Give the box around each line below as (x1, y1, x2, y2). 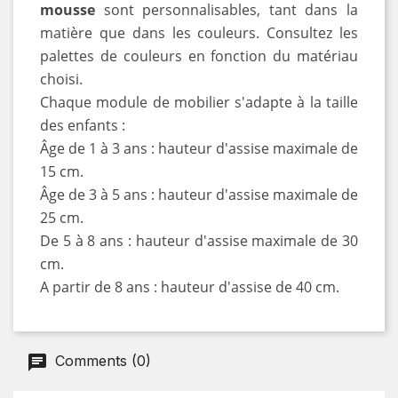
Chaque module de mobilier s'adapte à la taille (40, 92, 358, 112)
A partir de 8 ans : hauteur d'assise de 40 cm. (40, 276, 339, 297)
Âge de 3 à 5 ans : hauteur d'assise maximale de (40, 184, 358, 204)
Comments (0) (51, 352, 151, 370)
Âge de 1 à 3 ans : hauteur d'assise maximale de (40, 138, 358, 158)
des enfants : (40, 115, 125, 135)
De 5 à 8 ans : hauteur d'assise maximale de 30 (40, 230, 358, 251)
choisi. (40, 68, 83, 89)
